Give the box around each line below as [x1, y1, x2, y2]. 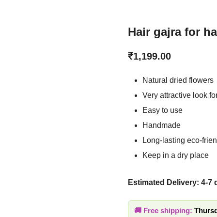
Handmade [142, 121, 182, 131]
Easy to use [142, 106, 185, 116]
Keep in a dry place [142, 151, 213, 161]
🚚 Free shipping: [134, 206, 194, 215]
